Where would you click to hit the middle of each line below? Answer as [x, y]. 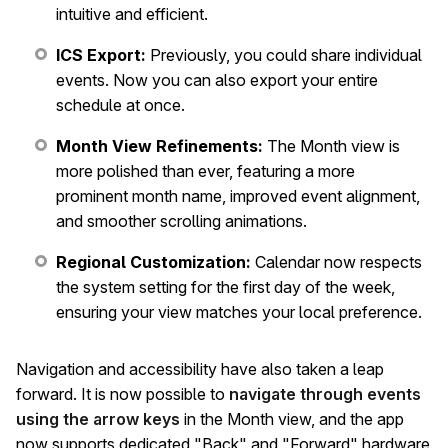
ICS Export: [101, 54]
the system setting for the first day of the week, [225, 286]
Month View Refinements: [159, 145]
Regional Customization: [153, 261]
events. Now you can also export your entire [217, 79]
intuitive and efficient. [132, 13]
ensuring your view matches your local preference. [239, 311]
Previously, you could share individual [284, 54]
